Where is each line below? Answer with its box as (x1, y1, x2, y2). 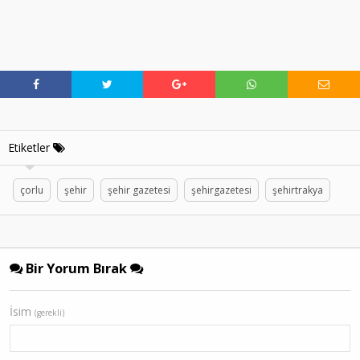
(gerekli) (35, 306, 64, 318)
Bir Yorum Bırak (22, 259, 130, 277)
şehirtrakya (272, 182, 323, 197)
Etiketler (8, 139, 53, 155)
